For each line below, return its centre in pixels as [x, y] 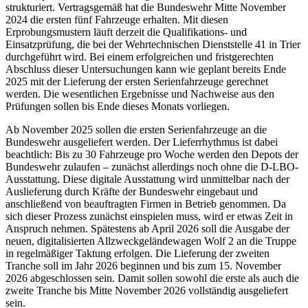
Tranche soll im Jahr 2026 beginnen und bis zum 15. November [143, 266]
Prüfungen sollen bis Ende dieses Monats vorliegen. [118, 107]
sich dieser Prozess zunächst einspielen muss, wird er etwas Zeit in [149, 217]
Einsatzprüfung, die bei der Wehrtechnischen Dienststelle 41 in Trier [153, 45]
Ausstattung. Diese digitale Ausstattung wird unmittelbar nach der [147, 179]
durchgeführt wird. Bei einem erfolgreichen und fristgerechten [140, 57]
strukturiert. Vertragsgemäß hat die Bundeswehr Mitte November [146, 8]
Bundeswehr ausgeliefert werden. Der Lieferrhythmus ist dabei [142, 142]
